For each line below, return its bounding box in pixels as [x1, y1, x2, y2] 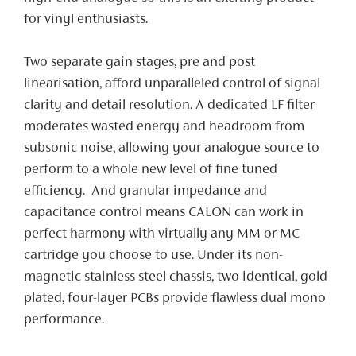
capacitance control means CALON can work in [24, 205, 304, 220]
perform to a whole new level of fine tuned [24, 162, 277, 177]
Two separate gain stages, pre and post [24, 55, 255, 70]
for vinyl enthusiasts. [24, 12, 148, 27]
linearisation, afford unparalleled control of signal [24, 76, 320, 91]
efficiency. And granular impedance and [24, 184, 267, 199]
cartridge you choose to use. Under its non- [24, 248, 283, 263]
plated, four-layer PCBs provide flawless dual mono [24, 291, 326, 306]
